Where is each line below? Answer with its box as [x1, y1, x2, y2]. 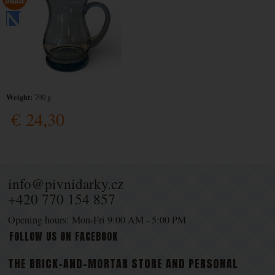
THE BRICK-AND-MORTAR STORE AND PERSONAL [8, 255, 239, 272]
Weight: [6, 91, 33, 103]
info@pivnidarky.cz [8, 173, 124, 193]
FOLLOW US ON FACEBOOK [9, 228, 118, 244]
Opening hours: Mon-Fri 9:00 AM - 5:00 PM [8, 212, 187, 227]
